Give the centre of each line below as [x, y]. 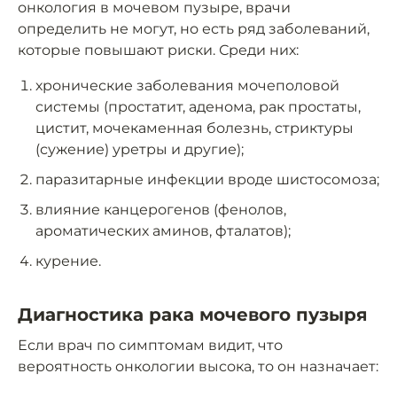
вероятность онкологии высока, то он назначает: [198, 367]
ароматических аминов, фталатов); [163, 231]
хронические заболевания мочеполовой [187, 86]
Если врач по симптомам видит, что [150, 346]
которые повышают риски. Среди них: [158, 51]
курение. [68, 261]
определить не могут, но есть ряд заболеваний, [194, 29]
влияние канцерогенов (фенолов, [161, 210]
